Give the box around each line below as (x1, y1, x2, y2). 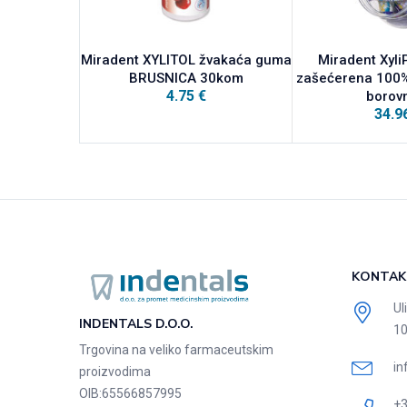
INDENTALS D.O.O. (79, 315, 194, 333)
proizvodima (79, 364, 151, 380)
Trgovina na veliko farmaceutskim (79, 342, 273, 358)
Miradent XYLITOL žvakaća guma (80, 51, 292, 68)
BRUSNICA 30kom (128, 69, 243, 86)
